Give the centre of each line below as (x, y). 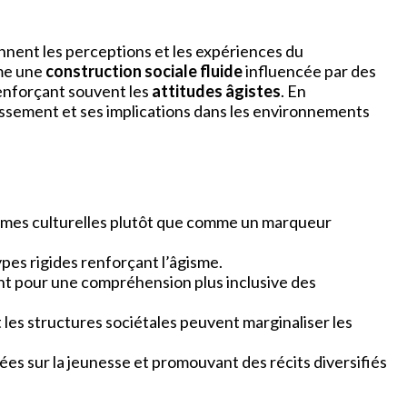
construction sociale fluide (144, 70)
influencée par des (309, 70)
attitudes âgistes (216, 90)
